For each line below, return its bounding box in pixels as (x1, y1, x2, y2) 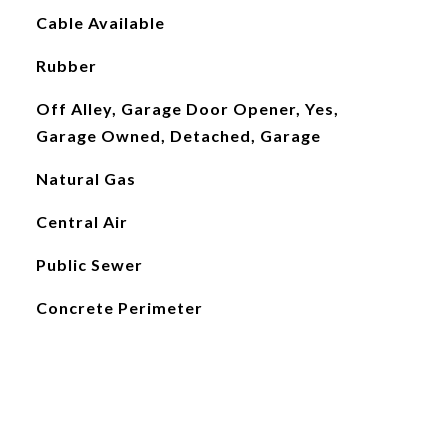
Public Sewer (35, 255, 143, 274)
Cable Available (35, 13, 165, 32)
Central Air (35, 212, 128, 231)
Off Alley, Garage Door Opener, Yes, (35, 99, 339, 118)
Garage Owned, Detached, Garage (35, 126, 321, 145)
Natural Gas (35, 169, 136, 188)
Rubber (35, 56, 97, 75)
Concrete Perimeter (35, 298, 203, 317)
